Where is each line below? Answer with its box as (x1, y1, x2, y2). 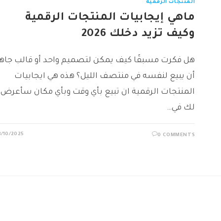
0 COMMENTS (157, 132, 195, 138)
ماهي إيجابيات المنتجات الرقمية (25, 12, 195, 24)
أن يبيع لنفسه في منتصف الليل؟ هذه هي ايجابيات (14, 72, 195, 81)
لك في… (167, 103, 195, 112)
